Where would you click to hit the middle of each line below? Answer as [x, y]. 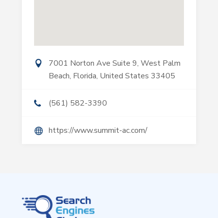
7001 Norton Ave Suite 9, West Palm [114, 64]
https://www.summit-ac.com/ [98, 131]
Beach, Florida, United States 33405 [112, 76]
